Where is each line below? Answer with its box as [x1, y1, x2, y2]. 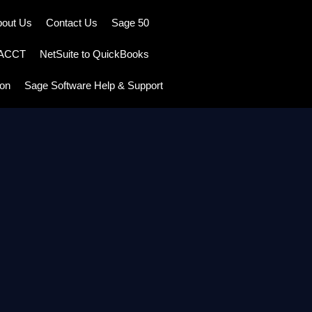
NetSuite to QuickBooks [40, 48, 149, 60]
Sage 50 [111, 17, 149, 29]
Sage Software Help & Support [24, 79, 163, 91]
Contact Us [46, 17, 97, 29]
